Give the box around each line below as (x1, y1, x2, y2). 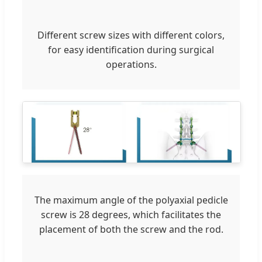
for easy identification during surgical (48, 43, 214, 56)
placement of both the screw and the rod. (39, 223, 223, 236)
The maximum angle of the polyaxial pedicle (34, 194, 228, 207)
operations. (105, 57, 157, 71)
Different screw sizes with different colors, (37, 28, 225, 42)
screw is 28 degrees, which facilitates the (41, 208, 221, 222)
